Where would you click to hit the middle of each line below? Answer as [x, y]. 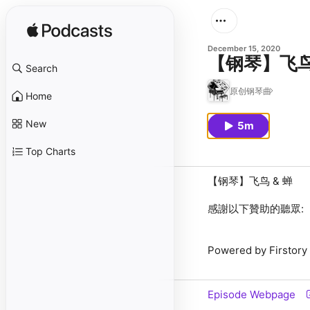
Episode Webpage [252, 294]
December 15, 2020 [244, 48]
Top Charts [51, 151]
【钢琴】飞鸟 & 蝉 [250, 181]
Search [42, 68]
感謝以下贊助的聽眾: [256, 209]
